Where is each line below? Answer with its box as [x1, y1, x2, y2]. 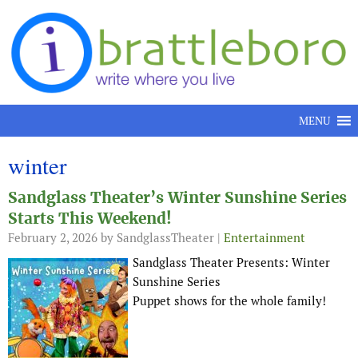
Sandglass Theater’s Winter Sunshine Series [8, 188, 347, 209]
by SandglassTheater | [97, 230, 224, 246]
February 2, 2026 [8, 230, 97, 246]
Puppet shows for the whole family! [133, 293, 326, 309]
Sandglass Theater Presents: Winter [133, 255, 330, 271]
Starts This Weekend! [8, 209, 172, 229]
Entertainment [224, 230, 305, 246]
